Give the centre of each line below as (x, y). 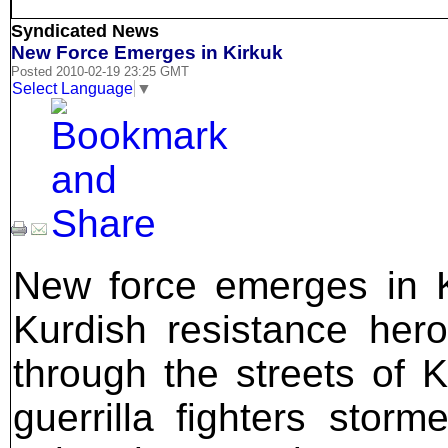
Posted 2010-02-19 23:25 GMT (100, 72)
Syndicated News (85, 31)
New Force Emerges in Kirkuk (147, 53)
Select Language (72, 88)
